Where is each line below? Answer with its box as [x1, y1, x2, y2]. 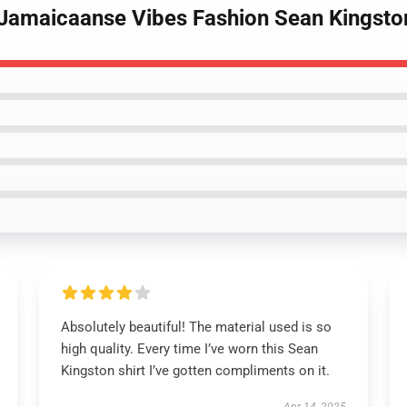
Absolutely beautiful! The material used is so [60, 319, 332, 335]
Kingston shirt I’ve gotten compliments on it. [60, 362, 330, 379]
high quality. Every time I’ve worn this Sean [60, 341, 318, 357]
